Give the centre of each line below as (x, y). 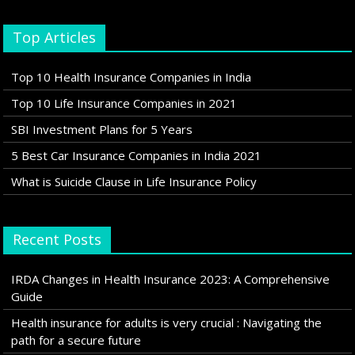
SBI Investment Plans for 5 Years (102, 130)
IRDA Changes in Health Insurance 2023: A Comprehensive (171, 279)
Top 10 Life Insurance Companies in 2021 (124, 103)
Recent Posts (57, 240)
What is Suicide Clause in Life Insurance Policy (134, 182)
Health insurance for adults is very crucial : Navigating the (167, 323)
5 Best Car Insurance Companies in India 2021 (137, 156)
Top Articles (55, 38)
